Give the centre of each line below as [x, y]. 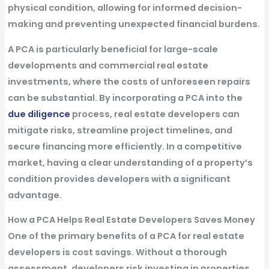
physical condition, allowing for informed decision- [125, 8]
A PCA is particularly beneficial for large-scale [113, 49]
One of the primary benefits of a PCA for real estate [126, 236]
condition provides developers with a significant [119, 179]
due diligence [39, 114]
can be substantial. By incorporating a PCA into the [125, 98]
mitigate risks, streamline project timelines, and [120, 130]
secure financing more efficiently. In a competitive [125, 146]
